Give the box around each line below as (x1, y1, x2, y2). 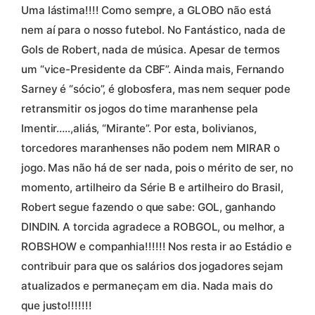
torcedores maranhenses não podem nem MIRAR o (21, 141, 280, 155)
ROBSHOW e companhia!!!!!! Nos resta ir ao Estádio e (21, 239, 292, 253)
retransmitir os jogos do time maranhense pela (21, 101, 258, 115)
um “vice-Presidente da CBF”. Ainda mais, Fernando (21, 62, 285, 76)
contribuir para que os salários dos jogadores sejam (21, 259, 283, 273)
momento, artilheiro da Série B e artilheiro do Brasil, (21, 180, 283, 194)
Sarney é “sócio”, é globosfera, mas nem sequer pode (21, 82, 290, 96)
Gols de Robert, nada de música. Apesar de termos (21, 42, 281, 56)
